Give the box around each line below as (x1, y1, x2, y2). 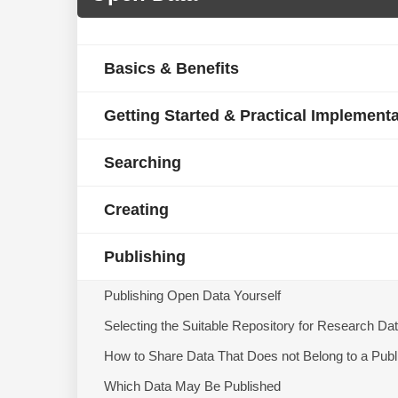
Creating (104, 200, 169, 219)
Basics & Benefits (104, 59, 239, 77)
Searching (104, 153, 181, 171)
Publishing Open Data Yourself (104, 287, 281, 303)
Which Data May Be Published (104, 378, 281, 394)
